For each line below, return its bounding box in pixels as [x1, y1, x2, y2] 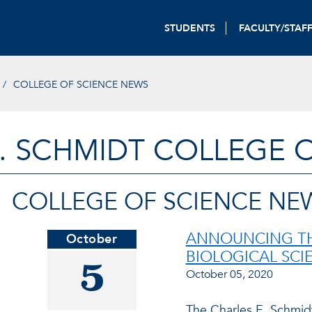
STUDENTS [164, 21, 216, 35]
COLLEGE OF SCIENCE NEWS [13, 77, 148, 91]
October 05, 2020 [185, 267, 273, 282]
